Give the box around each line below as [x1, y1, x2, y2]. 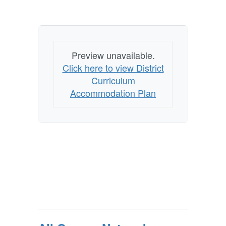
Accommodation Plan [70, 86, 156, 99]
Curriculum [91, 74, 135, 87]
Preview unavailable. [71, 48, 155, 62]
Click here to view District [62, 61, 164, 74]
